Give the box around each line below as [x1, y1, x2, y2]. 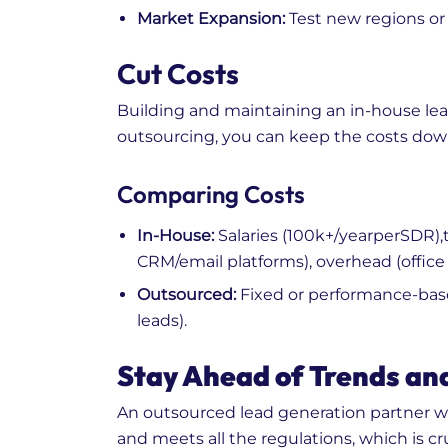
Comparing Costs [117, 179, 305, 210]
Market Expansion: [137, 9, 285, 29]
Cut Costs [117, 56, 239, 92]
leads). [137, 311, 187, 331]
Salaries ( [214, 226, 287, 246]
